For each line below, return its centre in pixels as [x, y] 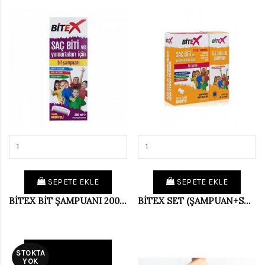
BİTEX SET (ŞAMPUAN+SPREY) [247, 201]
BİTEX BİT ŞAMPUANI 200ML [123, 201]
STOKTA [30, 253]
